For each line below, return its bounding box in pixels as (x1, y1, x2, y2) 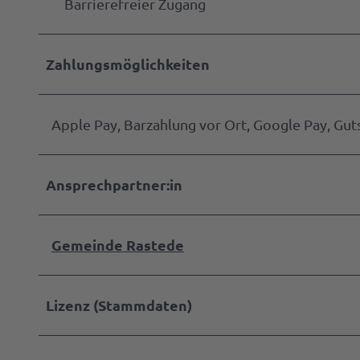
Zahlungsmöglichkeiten (46, 54, 210, 73)
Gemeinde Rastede (51, 235, 184, 254)
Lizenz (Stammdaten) (46, 295, 192, 314)
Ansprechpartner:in (46, 174, 182, 194)
